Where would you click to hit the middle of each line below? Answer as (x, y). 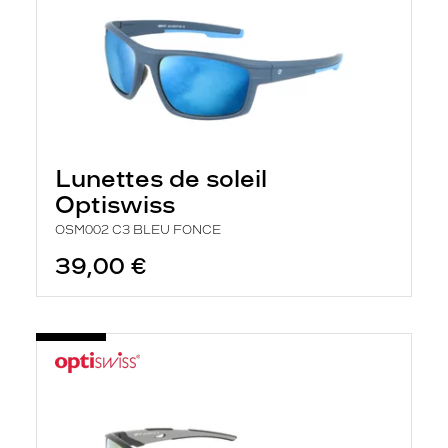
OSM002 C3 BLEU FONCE (138, 230)
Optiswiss (115, 204)
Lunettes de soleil (161, 178)
